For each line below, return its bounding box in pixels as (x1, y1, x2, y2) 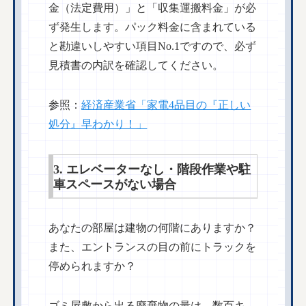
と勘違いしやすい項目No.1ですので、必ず (48, 40, 257, 53)
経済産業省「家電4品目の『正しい (81, 99, 251, 111)
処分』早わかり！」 (48, 118, 148, 130)
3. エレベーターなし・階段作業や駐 (53, 163, 251, 177)
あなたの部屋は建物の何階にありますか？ (48, 222, 257, 234)
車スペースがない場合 (53, 178, 177, 192)
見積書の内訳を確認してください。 (48, 59, 224, 72)
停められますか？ (48, 260, 137, 273)
